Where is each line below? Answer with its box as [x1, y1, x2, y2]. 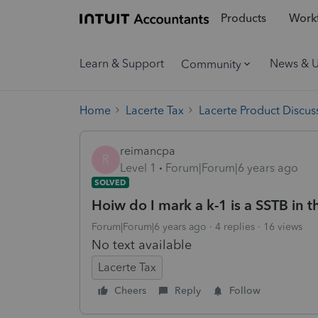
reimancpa [120, 143, 175, 158]
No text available [92, 236, 192, 253]
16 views [263, 220, 302, 233]
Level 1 [120, 160, 156, 175]
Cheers [114, 284, 146, 297]
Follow [229, 284, 261, 297]
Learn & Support [79, 57, 164, 70]
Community [181, 57, 241, 71]
